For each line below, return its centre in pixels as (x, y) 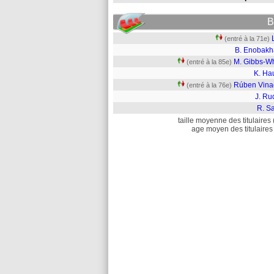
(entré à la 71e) (247, 39)
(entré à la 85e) (209, 62)
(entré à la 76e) (209, 85)
